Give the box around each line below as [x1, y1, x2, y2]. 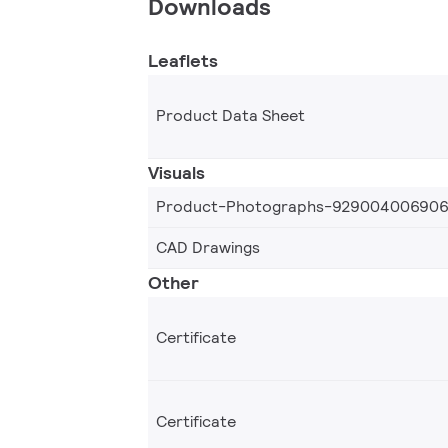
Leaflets [148, 48, 218, 72]
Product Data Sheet [156, 105, 305, 127]
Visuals [148, 160, 205, 184]
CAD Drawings [156, 236, 260, 258]
